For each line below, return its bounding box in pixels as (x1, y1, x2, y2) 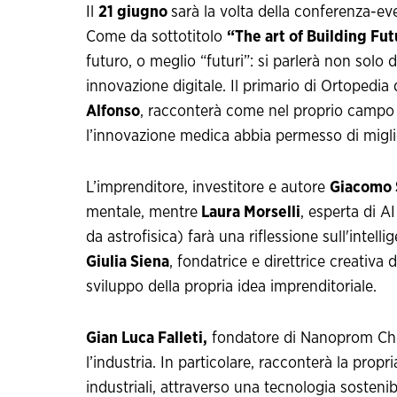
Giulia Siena (86, 254, 169, 271)
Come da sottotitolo (86, 29, 227, 46)
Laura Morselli (198, 205, 300, 222)
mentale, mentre (86, 205, 198, 222)
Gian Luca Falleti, (86, 331, 207, 347)
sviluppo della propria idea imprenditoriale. (86, 279, 377, 296)
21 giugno (98, 4, 171, 21)
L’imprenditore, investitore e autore (86, 180, 330, 197)
